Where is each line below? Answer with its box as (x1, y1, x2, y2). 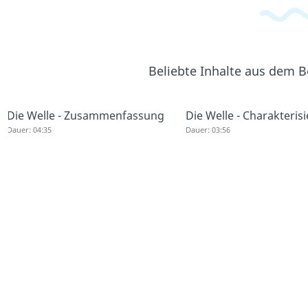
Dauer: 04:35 (7, 124, 52, 135)
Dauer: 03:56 (185, 124, 230, 135)
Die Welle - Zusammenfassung (7, 108, 164, 123)
